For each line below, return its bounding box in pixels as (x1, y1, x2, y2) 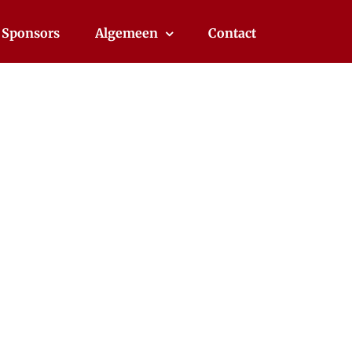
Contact (208, 25, 256, 41)
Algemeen (95, 25, 158, 41)
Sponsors (2, 25, 60, 41)
